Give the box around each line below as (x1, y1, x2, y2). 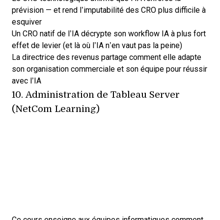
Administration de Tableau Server (26, 88, 180, 101)
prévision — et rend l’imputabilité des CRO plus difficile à (12, 6, 206, 15)
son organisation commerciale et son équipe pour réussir (12, 65, 207, 74)
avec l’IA (12, 77, 41, 85)
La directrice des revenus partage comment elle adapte (12, 53, 201, 62)
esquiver (12, 18, 42, 27)
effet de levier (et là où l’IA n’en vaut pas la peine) (12, 41, 182, 50)
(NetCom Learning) (12, 102, 100, 115)
